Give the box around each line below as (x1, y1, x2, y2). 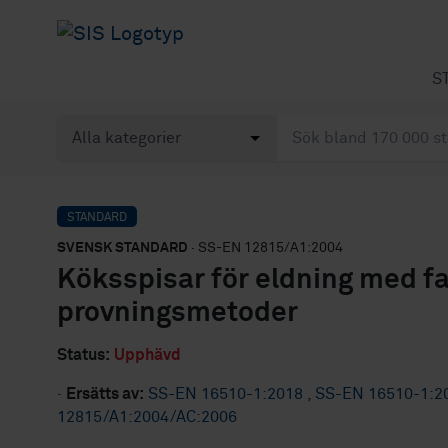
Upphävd (114, 347, 181, 363)
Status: (57, 347, 110, 363)
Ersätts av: (66, 386, 144, 402)
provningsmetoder (57, 299, 298, 327)
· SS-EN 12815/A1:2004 (188, 241, 343, 255)
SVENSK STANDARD (57, 241, 188, 255)
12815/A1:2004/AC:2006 (57, 409, 237, 425)
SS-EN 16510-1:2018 (148, 386, 307, 402)
